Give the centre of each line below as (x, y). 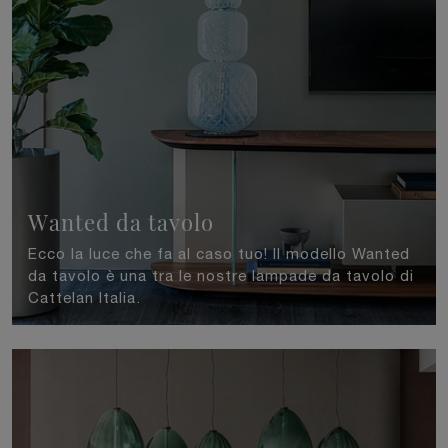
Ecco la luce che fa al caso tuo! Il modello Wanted (219, 254)
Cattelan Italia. (84, 298)
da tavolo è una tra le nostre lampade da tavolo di (221, 276)
